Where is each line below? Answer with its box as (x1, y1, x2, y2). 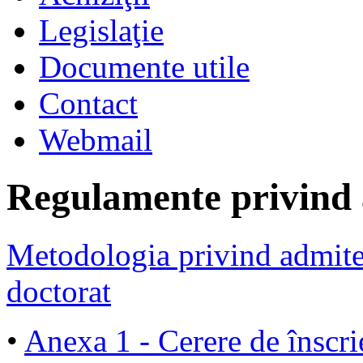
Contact (39, 86, 138, 121)
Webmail (39, 122, 152, 157)
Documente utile (39, 49, 250, 84)
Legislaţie (39, 13, 164, 48)
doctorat (6, 273, 111, 309)
